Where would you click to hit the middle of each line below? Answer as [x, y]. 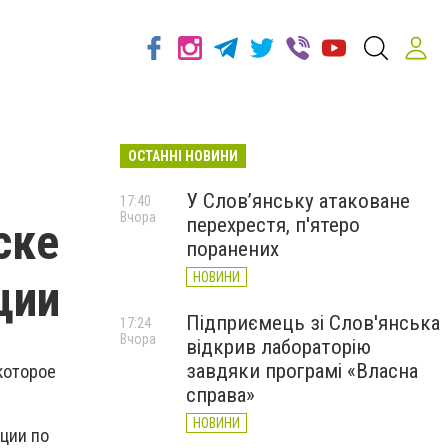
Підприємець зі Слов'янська [313, 323]
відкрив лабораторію [278, 347]
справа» [220, 395]
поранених [232, 249]
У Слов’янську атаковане [298, 201]
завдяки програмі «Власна [302, 371]
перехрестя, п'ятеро [273, 225]
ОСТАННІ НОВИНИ [183, 156]
